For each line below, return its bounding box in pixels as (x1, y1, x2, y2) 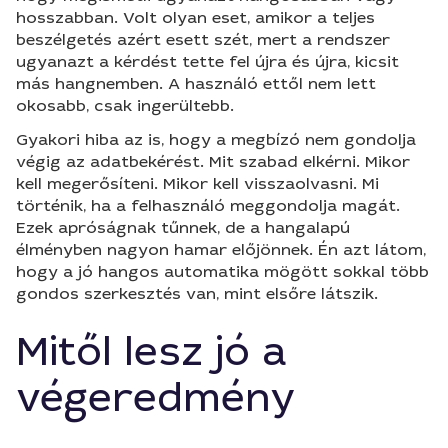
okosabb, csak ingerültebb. (16, 95, 234, 116)
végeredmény (16, 372, 296, 424)
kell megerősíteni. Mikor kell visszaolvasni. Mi (16, 173, 379, 194)
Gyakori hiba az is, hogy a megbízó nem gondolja (16, 129, 416, 150)
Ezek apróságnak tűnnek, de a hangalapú (16, 217, 350, 238)
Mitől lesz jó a (16, 326, 287, 378)
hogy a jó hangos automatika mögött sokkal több (16, 261, 429, 282)
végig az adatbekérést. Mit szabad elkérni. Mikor (16, 151, 410, 172)
